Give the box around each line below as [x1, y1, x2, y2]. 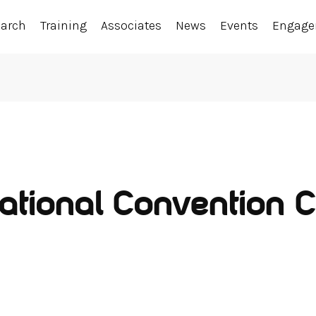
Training [40, 18, 87, 33]
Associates [101, 18, 162, 33]
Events [220, 18, 259, 33]
